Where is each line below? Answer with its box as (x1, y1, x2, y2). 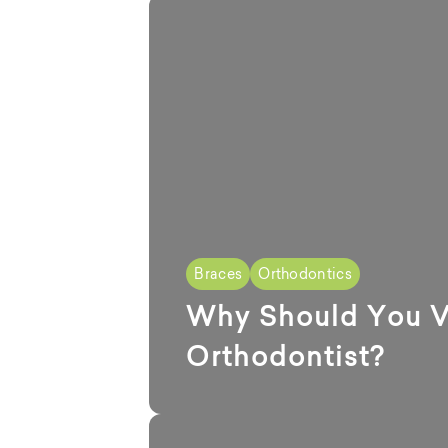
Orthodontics (258, 265, 352, 283)
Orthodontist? (186, 340, 386, 373)
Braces (194, 265, 243, 283)
